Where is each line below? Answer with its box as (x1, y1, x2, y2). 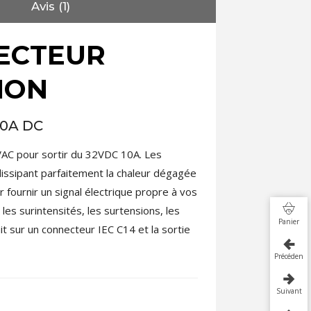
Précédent (274, 251, 306, 262)
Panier (278, 217, 299, 227)
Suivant (276, 286, 302, 296)
